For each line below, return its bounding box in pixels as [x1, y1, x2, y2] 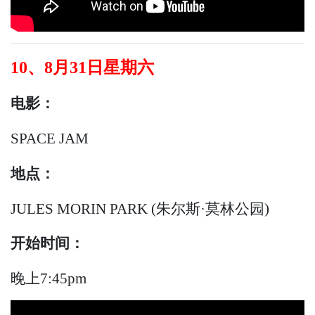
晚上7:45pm [11, 270, 86, 287]
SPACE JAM [11, 129, 89, 146]
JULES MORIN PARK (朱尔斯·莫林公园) [11, 200, 269, 217]
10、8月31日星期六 [11, 58, 154, 77]
